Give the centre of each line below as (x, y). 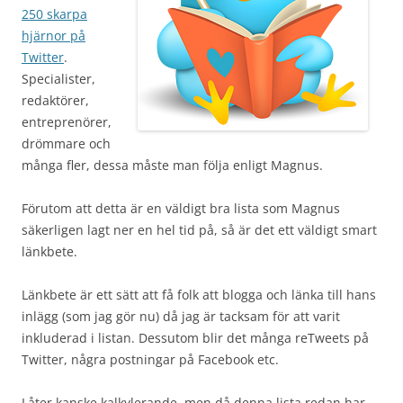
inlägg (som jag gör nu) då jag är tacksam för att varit (181, 316)
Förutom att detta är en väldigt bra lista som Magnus (181, 208)
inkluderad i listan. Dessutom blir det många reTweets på (195, 338)
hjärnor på (54, 36)
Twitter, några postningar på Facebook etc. (150, 359)
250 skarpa (54, 14)
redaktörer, (55, 100)
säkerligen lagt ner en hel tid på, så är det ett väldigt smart (199, 230)
